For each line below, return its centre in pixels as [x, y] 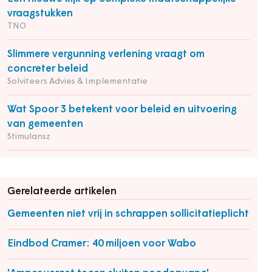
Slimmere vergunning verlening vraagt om [106, 54]
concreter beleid [48, 69]
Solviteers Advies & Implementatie [77, 82]
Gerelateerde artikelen [62, 192]
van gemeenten [45, 124]
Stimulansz [29, 137]
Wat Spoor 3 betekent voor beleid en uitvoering [122, 110]
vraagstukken [40, 14]
